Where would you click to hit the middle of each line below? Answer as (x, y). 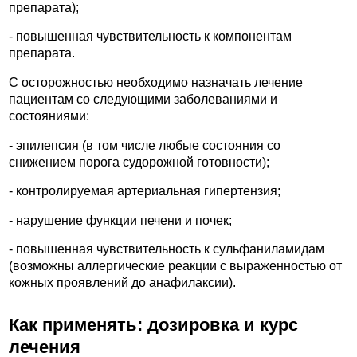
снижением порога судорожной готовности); (139, 162)
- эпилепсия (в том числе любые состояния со (145, 145)
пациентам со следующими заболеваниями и (143, 99)
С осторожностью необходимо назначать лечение (156, 82)
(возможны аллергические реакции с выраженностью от (175, 266)
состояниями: (49, 116)
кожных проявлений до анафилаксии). (122, 283)
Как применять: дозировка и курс (153, 324)
